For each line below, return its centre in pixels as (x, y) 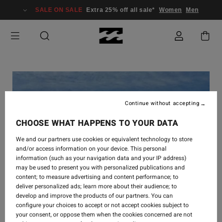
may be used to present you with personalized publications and (100, 167)
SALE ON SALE (59, 10)
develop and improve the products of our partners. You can (94, 196)
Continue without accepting (162, 103)
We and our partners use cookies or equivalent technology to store (104, 139)
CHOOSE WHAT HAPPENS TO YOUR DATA (97, 123)
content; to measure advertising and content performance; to (97, 177)
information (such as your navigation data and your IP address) (101, 158)
